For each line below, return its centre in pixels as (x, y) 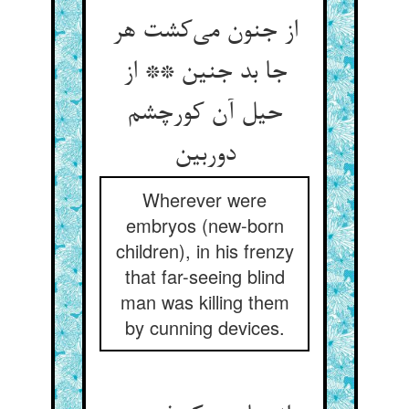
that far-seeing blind (204, 276)
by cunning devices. (204, 327)
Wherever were (204, 199)
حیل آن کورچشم (204, 114)
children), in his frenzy (204, 251)
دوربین (204, 155)
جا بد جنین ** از (204, 73)
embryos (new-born (204, 225)
